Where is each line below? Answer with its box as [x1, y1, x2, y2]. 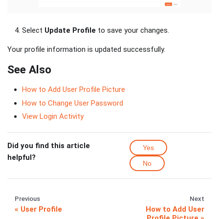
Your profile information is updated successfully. [7, 44, 165, 54]
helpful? [7, 153, 36, 162]
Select [22, 25, 44, 35]
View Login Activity [22, 112, 84, 121]
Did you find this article [7, 141, 90, 151]
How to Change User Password [22, 98, 123, 108]
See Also [7, 63, 51, 76]
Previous [15, 195, 40, 203]
